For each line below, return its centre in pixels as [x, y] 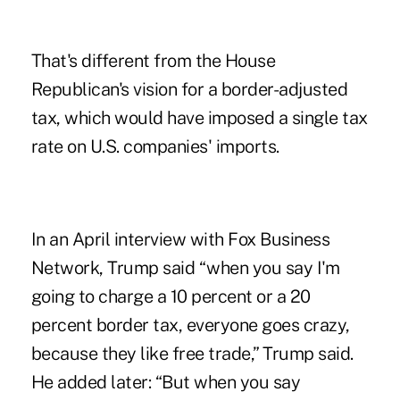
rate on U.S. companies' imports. [155, 147]
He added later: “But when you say [166, 383]
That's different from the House [153, 61]
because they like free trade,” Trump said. [192, 354]
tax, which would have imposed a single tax [199, 118]
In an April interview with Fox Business [180, 240]
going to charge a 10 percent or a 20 [171, 297]
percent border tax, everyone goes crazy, [190, 325]
